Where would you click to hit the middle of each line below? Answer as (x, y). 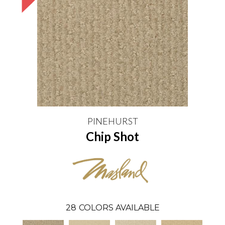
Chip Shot (113, 136)
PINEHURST (113, 121)
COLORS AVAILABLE (119, 207)
